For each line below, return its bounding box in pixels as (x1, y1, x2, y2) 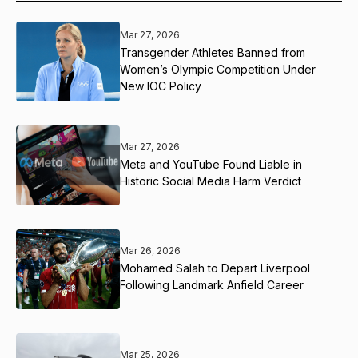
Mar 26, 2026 (120, 245, 181, 257)
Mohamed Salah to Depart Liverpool (120, 261, 310, 275)
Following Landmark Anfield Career (120, 278, 304, 292)
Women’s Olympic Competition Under (120, 62, 316, 76)
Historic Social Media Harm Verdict (120, 174, 301, 188)
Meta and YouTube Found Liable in (120, 157, 302, 171)
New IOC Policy (120, 78, 201, 93)
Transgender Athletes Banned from (120, 45, 305, 59)
